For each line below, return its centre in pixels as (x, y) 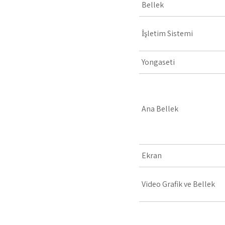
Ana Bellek (160, 109)
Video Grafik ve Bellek (178, 184)
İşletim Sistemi (167, 33)
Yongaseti (158, 62)
